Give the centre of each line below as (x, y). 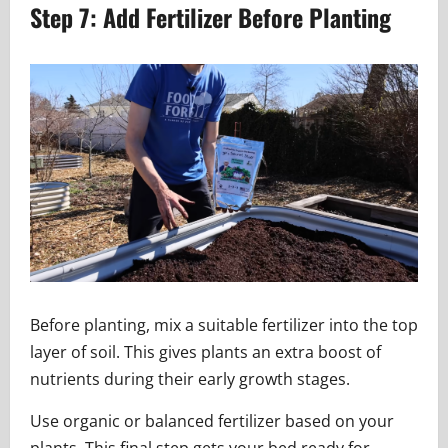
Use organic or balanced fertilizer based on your (212, 421)
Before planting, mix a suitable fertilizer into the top (224, 325)
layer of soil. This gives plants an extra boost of (205, 352)
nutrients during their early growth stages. (190, 379)
